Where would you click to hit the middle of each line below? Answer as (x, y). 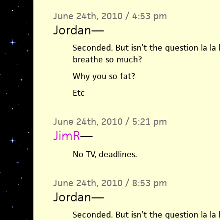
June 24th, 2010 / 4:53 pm (110, 16)
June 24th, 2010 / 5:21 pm (110, 122)
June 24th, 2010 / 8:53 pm (110, 183)
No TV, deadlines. (105, 154)
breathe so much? (107, 59)
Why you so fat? (104, 76)
